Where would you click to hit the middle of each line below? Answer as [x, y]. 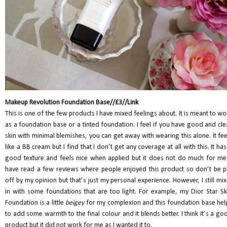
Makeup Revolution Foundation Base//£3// [66, 103]
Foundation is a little [35, 203]
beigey [76, 203]
